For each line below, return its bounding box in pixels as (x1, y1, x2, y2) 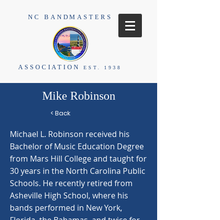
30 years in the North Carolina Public (10, 165, 145, 176)
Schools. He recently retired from (10, 178, 133, 189)
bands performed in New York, (10, 202, 122, 213)
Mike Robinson (42, 89, 115, 102)
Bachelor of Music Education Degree (10, 141, 144, 152)
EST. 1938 (83, 65, 122, 70)
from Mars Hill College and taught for (10, 153, 147, 164)
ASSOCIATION (18, 63, 83, 71)
